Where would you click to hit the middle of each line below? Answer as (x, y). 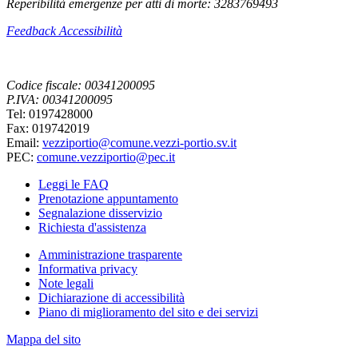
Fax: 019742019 (48, 128)
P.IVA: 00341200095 (60, 99)
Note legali (66, 283)
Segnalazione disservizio (100, 213)
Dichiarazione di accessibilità (111, 297)
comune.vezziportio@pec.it (106, 157)
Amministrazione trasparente (110, 254)
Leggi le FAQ (74, 184)
